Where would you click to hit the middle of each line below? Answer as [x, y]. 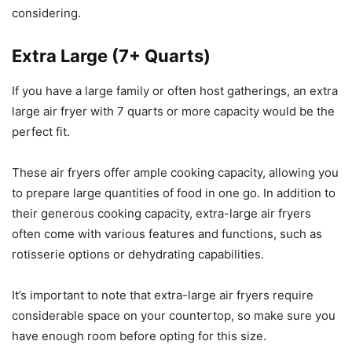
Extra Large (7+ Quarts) [111, 55]
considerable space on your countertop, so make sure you [174, 315]
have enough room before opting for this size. [139, 335]
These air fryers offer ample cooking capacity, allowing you [175, 172]
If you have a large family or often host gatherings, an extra [175, 90]
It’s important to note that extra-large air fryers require [163, 295]
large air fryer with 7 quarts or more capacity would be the [173, 111]
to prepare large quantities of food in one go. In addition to [174, 192]
